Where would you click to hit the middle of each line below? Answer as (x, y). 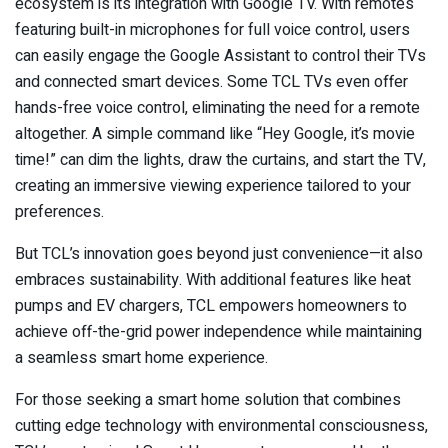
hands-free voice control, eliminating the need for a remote (217, 107)
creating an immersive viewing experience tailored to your (213, 185)
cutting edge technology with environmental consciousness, (221, 425)
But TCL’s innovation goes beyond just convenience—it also (219, 253)
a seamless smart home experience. (141, 357)
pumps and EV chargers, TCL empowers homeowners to (211, 305)
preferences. (59, 211)
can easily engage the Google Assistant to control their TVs (220, 55)
